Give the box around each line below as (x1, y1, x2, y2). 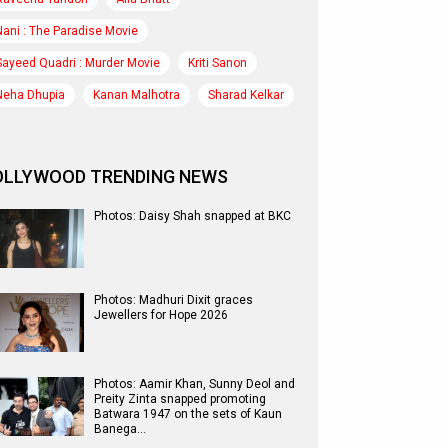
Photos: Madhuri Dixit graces (94, 293, 253, 307)
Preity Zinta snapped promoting (94, 392, 266, 406)
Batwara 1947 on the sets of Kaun (94, 407, 282, 421)
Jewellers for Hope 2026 (94, 308, 228, 322)
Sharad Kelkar (208, 88, 284, 102)
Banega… (94, 422, 146, 436)
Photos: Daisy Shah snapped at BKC (94, 209, 291, 223)
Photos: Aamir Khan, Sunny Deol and (94, 377, 295, 391)
